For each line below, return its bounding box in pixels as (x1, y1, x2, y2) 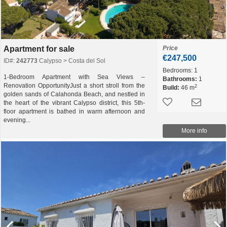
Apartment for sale (4, 45, 74, 53)
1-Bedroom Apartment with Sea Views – (4, 73, 145, 81)
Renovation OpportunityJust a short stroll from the (4, 82, 145, 89)
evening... (4, 117, 30, 124)
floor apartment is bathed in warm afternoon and (4, 108, 145, 115)
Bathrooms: (163, 75, 197, 83)
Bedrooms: (163, 67, 193, 74)
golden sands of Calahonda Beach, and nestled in (4, 91, 145, 98)
